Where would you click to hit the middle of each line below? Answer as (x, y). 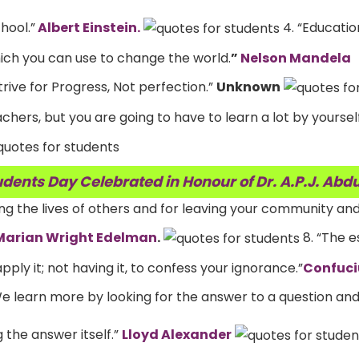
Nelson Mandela (296, 58)
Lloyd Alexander (177, 334)
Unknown (248, 87)
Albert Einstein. (88, 27)
